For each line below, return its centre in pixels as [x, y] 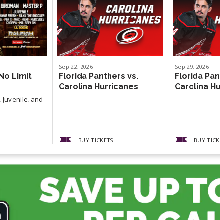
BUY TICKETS [96, 140]
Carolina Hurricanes [98, 86]
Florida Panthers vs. [98, 76]
